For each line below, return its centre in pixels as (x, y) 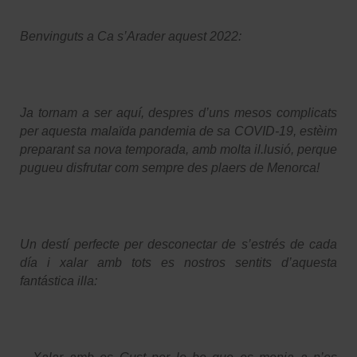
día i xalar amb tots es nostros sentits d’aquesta (178, 262)
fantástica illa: (59, 280)
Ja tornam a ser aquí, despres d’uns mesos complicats (178, 112)
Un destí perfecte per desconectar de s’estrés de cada (178, 244)
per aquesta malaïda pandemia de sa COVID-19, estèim (178, 131)
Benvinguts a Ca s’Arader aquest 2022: (131, 36)
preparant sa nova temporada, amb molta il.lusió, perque (178, 149)
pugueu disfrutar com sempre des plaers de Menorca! (170, 167)
